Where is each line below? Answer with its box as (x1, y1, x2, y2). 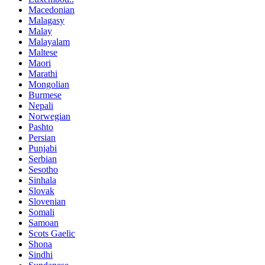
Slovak (28, 186, 54, 196)
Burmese (28, 90, 62, 101)
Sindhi (28, 250, 53, 260)
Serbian (28, 154, 57, 164)
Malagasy (28, 15, 64, 26)
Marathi (28, 69, 57, 79)
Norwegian (28, 111, 70, 122)
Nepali (28, 101, 53, 111)
